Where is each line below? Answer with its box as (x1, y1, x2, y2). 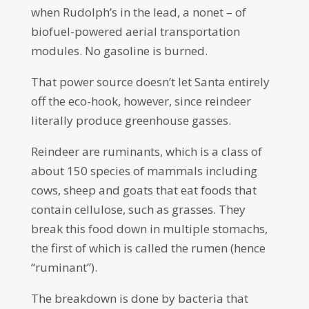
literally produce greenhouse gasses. (30, 112, 234, 128)
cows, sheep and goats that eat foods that (30, 182, 257, 198)
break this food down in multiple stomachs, (30, 221, 268, 237)
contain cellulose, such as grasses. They (30, 201, 246, 217)
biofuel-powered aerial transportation (30, 23, 240, 39)
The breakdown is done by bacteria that (30, 290, 248, 306)
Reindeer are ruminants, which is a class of (30, 143, 262, 159)
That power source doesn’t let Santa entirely (30, 74, 270, 90)
